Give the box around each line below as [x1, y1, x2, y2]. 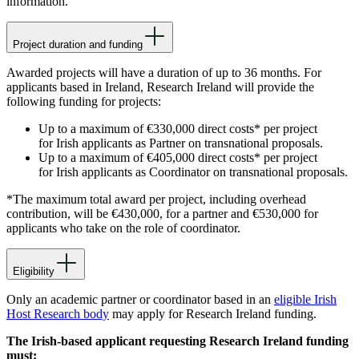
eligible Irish [274, 292, 337, 307]
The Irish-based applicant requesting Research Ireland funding [6, 334, 349, 349]
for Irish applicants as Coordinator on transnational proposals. [38, 165, 348, 179]
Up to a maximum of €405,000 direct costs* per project [38, 151, 317, 165]
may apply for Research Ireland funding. [109, 307, 317, 321]
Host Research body [6, 307, 109, 321]
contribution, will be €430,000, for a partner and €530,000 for [6, 207, 318, 221]
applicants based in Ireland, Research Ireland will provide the [6, 80, 314, 95]
